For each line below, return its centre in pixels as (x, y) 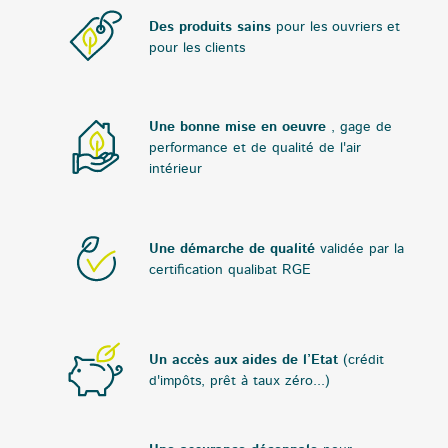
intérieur (175, 169)
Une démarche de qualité (231, 249)
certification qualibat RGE (229, 270)
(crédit (363, 360)
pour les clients (196, 47)
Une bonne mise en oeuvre (237, 127)
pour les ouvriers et (337, 26)
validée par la (361, 249)
